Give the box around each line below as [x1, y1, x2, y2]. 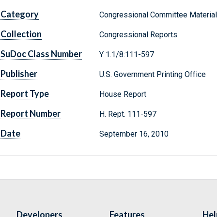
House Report [99, 90, 146, 99]
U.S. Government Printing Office [99, 70, 206, 79]
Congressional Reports [99, 30, 177, 40]
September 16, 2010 [99, 129, 169, 139]
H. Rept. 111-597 [99, 109, 158, 119]
